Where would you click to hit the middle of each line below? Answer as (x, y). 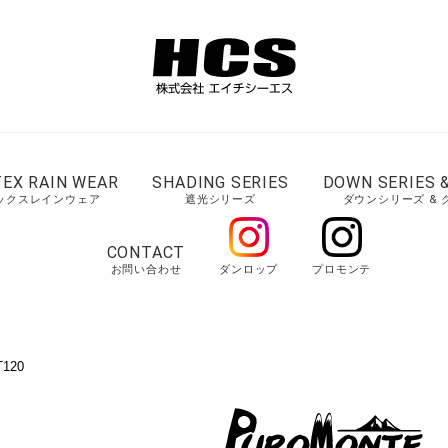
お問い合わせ (146, 269)
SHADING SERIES (220, 182)
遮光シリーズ (220, 199)
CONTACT (146, 252)
